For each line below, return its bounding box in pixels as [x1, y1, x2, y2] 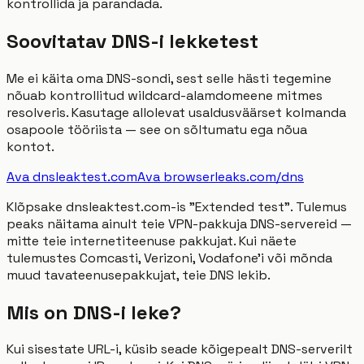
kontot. [6, 137, 54, 155]
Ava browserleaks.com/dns [137, 167, 304, 185]
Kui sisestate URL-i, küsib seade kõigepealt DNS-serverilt [6, 340, 353, 358]
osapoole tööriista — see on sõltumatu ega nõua [6, 120, 307, 138]
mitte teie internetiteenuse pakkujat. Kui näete [6, 232, 297, 249]
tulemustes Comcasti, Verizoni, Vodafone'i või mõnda [6, 249, 332, 266]
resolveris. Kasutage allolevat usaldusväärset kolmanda [6, 103, 346, 121]
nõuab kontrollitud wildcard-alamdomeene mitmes [6, 86, 323, 104]
